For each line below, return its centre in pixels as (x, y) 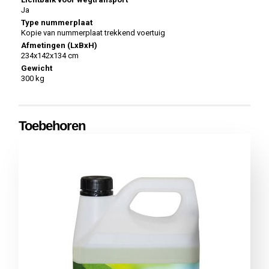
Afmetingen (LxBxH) (59, 45)
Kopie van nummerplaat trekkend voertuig (93, 32)
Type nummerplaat (57, 22)
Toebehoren (52, 125)
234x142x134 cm (50, 55)
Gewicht (37, 68)
